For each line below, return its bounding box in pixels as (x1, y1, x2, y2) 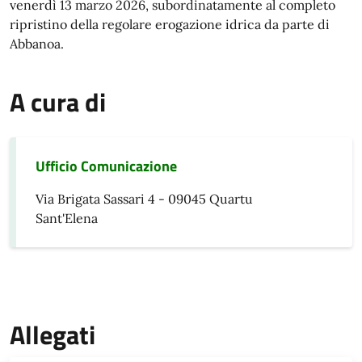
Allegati (10, 315, 95, 354)
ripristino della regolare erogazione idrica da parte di (10, 16, 330, 32)
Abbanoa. (10, 36, 64, 52)
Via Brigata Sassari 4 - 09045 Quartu (36, 191, 253, 207)
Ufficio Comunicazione (36, 155, 177, 177)
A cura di (10, 82, 106, 121)
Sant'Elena (36, 210, 98, 226)
